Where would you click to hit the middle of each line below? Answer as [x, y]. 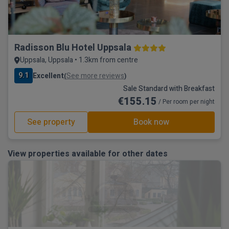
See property [51, 122]
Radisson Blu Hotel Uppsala [73, 48]
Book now [151, 122]
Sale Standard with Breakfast [169, 89]
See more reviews [95, 76]
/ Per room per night [186, 102]
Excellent [48, 76]
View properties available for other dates [88, 154]
